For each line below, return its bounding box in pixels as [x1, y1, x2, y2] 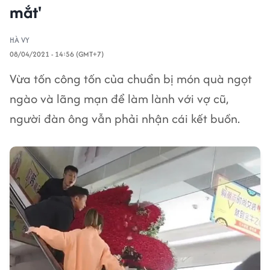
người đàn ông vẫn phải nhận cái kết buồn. [10, 110, 240, 127]
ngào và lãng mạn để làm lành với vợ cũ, [10, 90, 228, 107]
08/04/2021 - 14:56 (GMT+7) [10, 49, 104, 59]
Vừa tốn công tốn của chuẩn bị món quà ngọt [10, 70, 252, 87]
